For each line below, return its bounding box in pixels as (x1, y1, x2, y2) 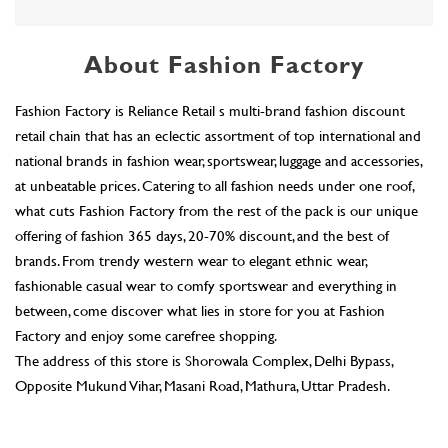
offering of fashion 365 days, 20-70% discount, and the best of (15, 43, 389, 64)
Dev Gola (15, 424, 72, 445)
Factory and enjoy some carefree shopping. (15, 143, 277, 164)
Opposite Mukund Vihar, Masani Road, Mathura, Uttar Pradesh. (15, 193, 390, 214)
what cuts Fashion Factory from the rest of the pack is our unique (15, 18, 418, 39)
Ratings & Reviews (15, 260, 152, 283)
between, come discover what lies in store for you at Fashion (15, 118, 385, 139)
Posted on (15, 344, 77, 365)
